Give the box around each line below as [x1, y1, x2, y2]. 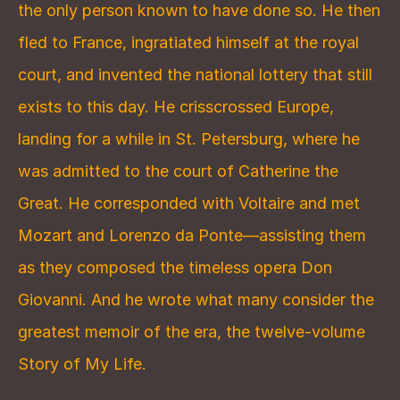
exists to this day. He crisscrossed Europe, [18, 97, 334, 116]
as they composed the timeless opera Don [18, 258, 332, 277]
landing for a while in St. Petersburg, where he [18, 129, 360, 148]
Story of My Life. [18, 354, 146, 373]
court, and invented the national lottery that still [18, 65, 372, 84]
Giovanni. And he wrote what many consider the [18, 290, 374, 309]
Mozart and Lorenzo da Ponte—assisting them [18, 226, 366, 245]
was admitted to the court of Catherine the [18, 162, 338, 180]
